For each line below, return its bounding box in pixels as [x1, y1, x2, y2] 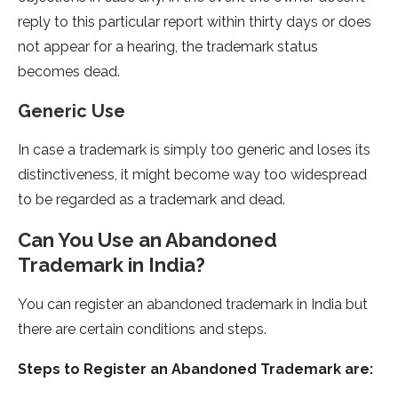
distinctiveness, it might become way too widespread [18, 166, 367, 184]
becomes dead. [18, 63, 120, 81]
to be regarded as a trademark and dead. [18, 191, 285, 209]
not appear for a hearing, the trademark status [18, 38, 318, 56]
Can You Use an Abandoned [18, 228, 277, 252]
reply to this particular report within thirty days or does [18, 13, 371, 31]
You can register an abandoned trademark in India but [18, 296, 368, 314]
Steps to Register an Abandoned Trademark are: [18, 361, 373, 378]
